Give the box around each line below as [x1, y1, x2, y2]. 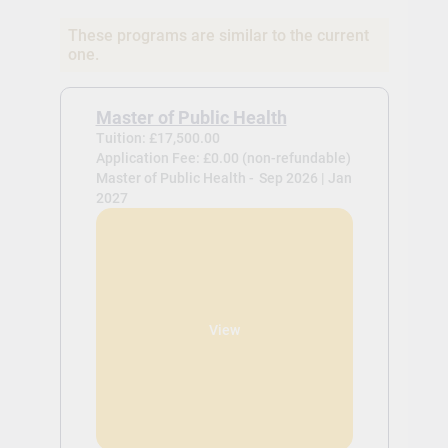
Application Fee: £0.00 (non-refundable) [95, 150, 351, 167]
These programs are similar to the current [67, 26, 369, 46]
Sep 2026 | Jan [258, 170, 352, 187]
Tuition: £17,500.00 [95, 130, 220, 147]
